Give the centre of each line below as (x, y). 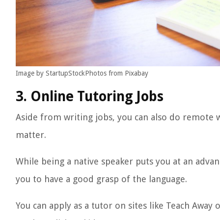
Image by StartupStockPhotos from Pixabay (82, 73)
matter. (31, 135)
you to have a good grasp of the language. (101, 179)
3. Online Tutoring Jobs (90, 96)
